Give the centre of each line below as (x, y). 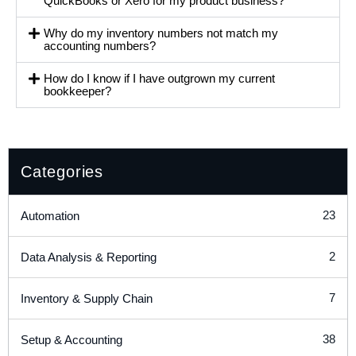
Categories (62, 171)
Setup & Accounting (72, 339)
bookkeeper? (78, 91)
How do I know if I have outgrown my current (160, 78)
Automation (50, 215)
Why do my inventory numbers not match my (161, 33)
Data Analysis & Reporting (89, 257)
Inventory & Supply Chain (87, 298)
